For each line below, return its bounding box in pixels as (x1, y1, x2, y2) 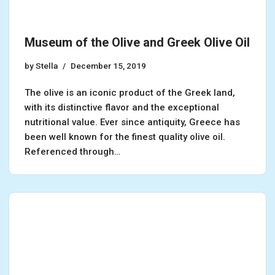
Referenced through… (25, 145, 123, 157)
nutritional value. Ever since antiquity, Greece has (25, 116, 240, 128)
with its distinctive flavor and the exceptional (25, 101, 219, 113)
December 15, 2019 (71, 60, 146, 71)
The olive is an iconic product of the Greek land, (25, 87, 235, 98)
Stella (36, 60, 58, 71)
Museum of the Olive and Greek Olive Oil (25, 34, 250, 50)
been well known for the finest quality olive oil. (25, 131, 225, 142)
